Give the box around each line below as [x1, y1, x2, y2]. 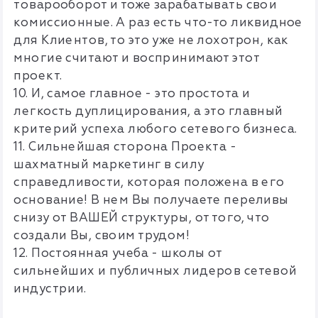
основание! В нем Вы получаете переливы [13, 192, 289, 208]
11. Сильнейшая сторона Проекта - [13, 139, 237, 155]
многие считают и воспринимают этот [13, 50, 259, 66]
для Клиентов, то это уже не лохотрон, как [13, 33, 289, 48]
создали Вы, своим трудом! [13, 228, 190, 243]
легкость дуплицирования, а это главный [13, 104, 283, 119]
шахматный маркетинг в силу [13, 157, 204, 172]
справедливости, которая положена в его [13, 175, 285, 190]
